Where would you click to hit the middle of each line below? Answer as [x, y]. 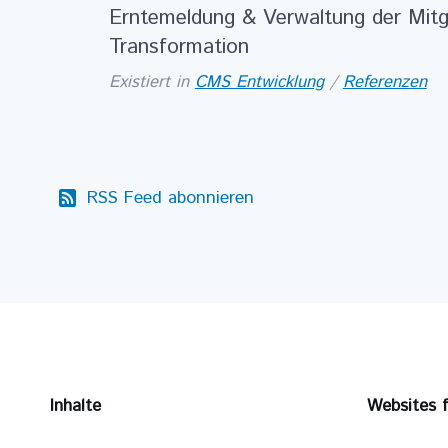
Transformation [178, 47]
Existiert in [148, 81]
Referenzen [384, 81]
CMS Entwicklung [259, 81]
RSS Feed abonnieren [170, 197]
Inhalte [76, 406]
